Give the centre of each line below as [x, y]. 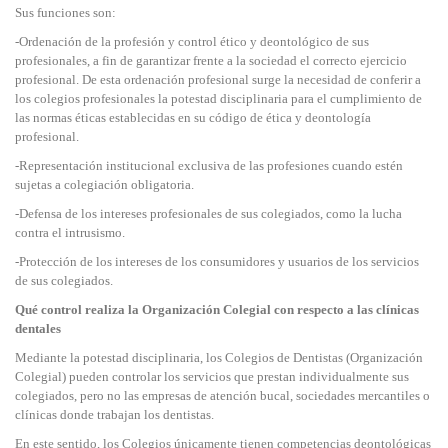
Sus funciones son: [65, 12]
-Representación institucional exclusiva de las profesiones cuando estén [209, 165]
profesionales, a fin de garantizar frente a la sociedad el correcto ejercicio [211, 60]
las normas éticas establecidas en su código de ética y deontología [193, 117]
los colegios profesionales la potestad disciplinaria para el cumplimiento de [218, 98]
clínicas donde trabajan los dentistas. [114, 414]
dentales [38, 328]
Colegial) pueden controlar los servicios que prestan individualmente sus [212, 376]
